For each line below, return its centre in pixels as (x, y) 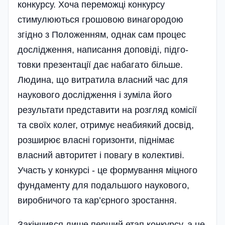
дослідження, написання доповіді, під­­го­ (103, 49)
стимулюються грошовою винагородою (100, 19)
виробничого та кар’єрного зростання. (97, 200)
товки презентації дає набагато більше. (100, 65)
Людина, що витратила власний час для (103, 80)
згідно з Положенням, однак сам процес (102, 34)
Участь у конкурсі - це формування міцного (107, 170)
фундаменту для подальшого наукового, (103, 185)
